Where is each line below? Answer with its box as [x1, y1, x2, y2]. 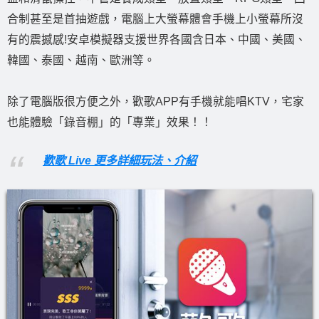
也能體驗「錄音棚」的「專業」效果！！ [7, 115, 212, 128]
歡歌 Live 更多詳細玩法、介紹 [43, 155, 197, 167]
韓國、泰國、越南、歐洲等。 [7, 53, 155, 66]
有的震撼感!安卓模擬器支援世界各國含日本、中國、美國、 [7, 33, 306, 46]
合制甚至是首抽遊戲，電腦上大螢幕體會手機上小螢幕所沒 [7, 12, 303, 25]
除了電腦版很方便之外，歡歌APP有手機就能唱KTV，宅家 [7, 95, 304, 108]
